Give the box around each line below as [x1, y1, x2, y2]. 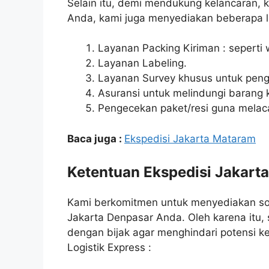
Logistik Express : [67, 241, 151, 254]
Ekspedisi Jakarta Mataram [124, 132, 256, 145]
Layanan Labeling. [98, 57, 187, 70]
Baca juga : [67, 132, 124, 145]
